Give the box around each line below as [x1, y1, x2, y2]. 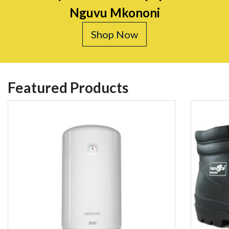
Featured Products [8, 79, 128, 97]
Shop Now [91, 28, 138, 41]
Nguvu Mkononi [69, 5, 160, 20]
